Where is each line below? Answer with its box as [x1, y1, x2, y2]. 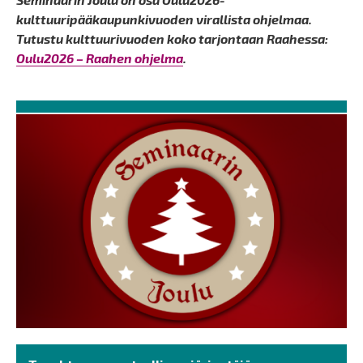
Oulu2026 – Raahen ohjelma [16, 50, 183, 66]
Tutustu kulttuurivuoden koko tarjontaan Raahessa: [16, 31, 328, 47]
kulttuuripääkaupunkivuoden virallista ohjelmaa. [16, 11, 312, 28]
